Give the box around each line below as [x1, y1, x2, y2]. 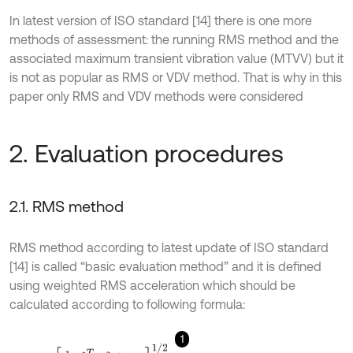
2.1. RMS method [9, 197, 124, 215]
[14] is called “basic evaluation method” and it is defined [9, 259, 321, 273]
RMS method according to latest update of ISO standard [9, 240, 329, 255]
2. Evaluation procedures [9, 139, 284, 168]
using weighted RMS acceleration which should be [9, 278, 295, 292]
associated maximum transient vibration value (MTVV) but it [9, 51, 344, 65]
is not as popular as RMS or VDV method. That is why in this [9, 70, 342, 84]
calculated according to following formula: [9, 297, 245, 311]
